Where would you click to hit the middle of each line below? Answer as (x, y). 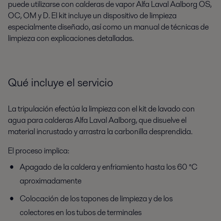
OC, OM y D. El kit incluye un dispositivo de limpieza (92, 16)
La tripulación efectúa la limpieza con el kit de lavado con (101, 109)
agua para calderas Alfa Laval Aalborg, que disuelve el (97, 120)
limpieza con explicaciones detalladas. (71, 38)
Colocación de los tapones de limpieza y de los (96, 199)
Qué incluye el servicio (60, 83)
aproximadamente (51, 181)
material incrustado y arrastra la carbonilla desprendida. (100, 132)
